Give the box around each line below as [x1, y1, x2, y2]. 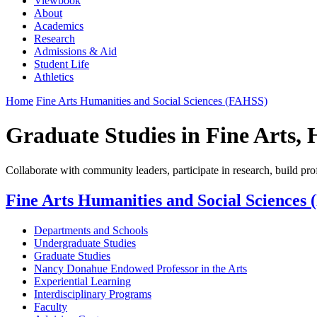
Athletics [34, 70, 74, 83]
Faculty [34, 300, 67, 313]
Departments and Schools [34, 224, 148, 236]
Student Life [34, 57, 89, 70]
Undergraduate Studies [34, 236, 136, 249]
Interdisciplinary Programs [34, 287, 151, 300]
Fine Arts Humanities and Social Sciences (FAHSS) [36, 94, 267, 107]
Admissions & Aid [34, 45, 117, 57]
